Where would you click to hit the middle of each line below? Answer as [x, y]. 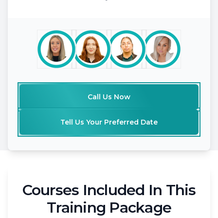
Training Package [109, 208]
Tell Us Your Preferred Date [109, 122]
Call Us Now [109, 97]
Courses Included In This [109, 190]
